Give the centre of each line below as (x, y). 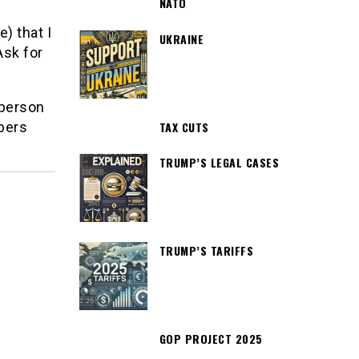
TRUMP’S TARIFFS (206, 251)
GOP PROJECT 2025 (211, 339)
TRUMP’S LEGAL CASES (219, 163)
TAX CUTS (184, 127)
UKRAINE (181, 38)
